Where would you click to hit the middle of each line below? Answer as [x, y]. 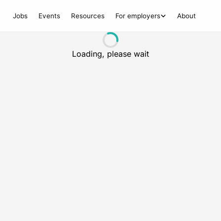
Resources [88, 16]
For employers [138, 16]
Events [50, 16]
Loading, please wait [110, 54]
